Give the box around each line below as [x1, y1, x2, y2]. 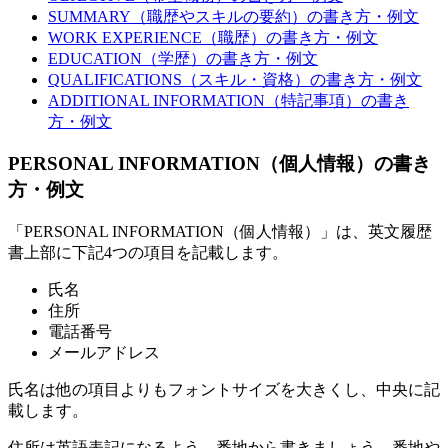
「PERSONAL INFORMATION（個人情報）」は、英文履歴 [8, 222, 432, 240]
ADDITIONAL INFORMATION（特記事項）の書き [48, 91, 409, 109]
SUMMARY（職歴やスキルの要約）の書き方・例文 [48, 7, 419, 25]
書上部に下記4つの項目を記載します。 [8, 243, 288, 261]
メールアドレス [48, 343, 160, 361]
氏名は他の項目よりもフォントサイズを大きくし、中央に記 [8, 380, 440, 398]
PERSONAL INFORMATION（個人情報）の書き [8, 153, 431, 175]
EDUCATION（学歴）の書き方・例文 [48, 49, 318, 67]
